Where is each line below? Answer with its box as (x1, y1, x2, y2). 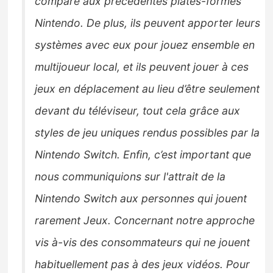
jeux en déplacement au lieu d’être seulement (35, 82, 260, 96)
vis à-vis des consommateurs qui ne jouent (35, 236, 250, 249)
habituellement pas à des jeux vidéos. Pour (35, 258, 250, 271)
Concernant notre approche (114, 214, 255, 227)
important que (180, 148, 252, 161)
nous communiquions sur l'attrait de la (35, 170, 226, 183)
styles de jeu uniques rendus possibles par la (35, 126, 260, 140)
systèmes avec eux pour (35, 38, 161, 52)
